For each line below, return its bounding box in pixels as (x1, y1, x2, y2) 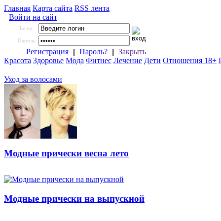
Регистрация (26, 47, 69, 56)
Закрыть (118, 47, 146, 56)
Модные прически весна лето (4, 147, 129, 158)
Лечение (113, 56, 142, 65)
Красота (4, 56, 31, 65)
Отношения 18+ (163, 56, 217, 65)
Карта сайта (33, 4, 73, 12)
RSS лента (74, 4, 110, 12)
